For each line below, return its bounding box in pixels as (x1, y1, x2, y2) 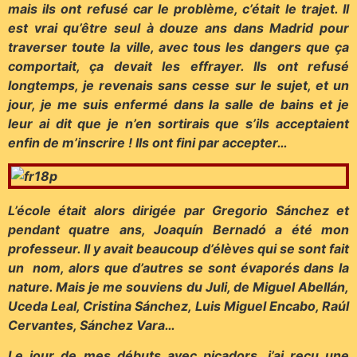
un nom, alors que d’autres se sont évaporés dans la (8, 259, 349, 276)
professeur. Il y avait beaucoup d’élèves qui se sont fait (8, 240, 349, 257)
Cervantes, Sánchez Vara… (8, 316, 175, 333)
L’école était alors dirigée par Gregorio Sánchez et (8, 202, 349, 218)
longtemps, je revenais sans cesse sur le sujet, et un (8, 76, 349, 93)
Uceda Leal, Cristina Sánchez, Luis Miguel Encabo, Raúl (8, 297, 349, 314)
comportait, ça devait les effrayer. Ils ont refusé (8, 57, 349, 74)
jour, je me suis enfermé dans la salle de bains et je (8, 96, 349, 112)
